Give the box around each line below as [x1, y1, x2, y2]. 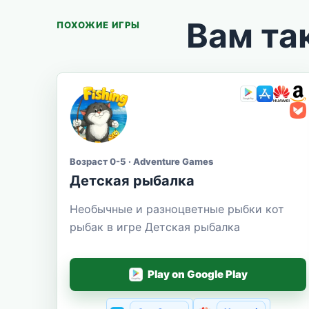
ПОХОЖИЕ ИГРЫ [57, 19, 141, 30]
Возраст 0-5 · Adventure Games [70, 155, 213, 167]
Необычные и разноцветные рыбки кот [70, 201, 284, 216]
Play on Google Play [147, 268, 248, 281]
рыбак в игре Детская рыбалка [70, 219, 240, 234]
